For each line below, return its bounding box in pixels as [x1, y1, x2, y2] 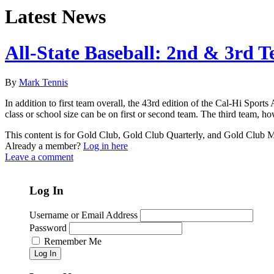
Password [29, 222, 67, 233]
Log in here [83, 141, 128, 152]
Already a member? [5, 141, 83, 152]
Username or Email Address [29, 209, 138, 220]
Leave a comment [5, 152, 73, 163]
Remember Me [44, 235, 102, 246]
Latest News [5, 6, 106, 28]
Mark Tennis [19, 77, 68, 88]
